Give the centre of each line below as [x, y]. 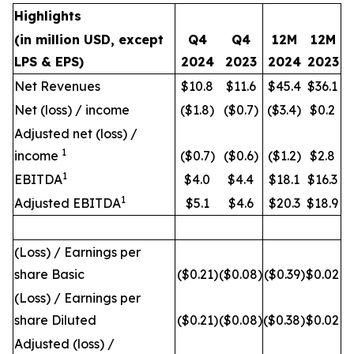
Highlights [48, 16]
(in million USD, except [89, 40]
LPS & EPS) [49, 62]
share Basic [49, 275]
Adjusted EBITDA [68, 203]
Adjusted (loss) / [64, 344]
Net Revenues [57, 87]
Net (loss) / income [72, 110]
